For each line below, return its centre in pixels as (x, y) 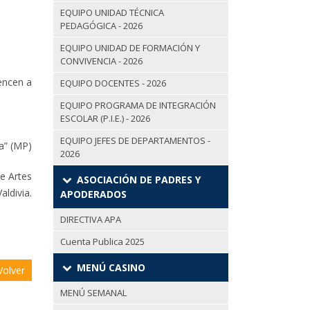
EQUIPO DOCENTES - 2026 (113, 83)
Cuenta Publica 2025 (102, 242)
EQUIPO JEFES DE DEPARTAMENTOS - (135, 141)
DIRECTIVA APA (91, 220)
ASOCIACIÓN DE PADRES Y (137, 180)
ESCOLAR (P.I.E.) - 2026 (105, 119)
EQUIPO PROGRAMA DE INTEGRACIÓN (138, 106)
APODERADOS (93, 194)
